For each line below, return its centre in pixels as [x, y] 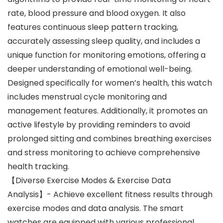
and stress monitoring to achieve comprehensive [104, 153]
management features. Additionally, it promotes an [108, 111]
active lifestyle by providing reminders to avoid [99, 125]
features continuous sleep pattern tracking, [93, 27]
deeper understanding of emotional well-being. [100, 69]
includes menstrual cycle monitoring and [87, 97]
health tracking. [38, 167]
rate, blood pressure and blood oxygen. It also [97, 13]
